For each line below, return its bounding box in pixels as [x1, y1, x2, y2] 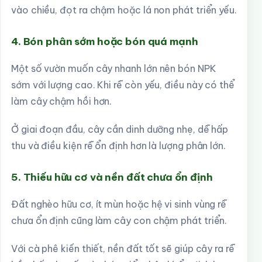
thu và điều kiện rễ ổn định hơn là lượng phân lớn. [11, 140, 226, 151]
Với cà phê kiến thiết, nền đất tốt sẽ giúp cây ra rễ [11, 243, 235, 254]
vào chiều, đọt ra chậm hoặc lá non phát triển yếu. [11, 4, 237, 16]
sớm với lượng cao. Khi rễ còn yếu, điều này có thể [11, 79, 235, 91]
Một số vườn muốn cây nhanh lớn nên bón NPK [11, 63, 216, 74]
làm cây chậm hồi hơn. [11, 95, 112, 107]
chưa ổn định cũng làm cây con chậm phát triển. [11, 215, 227, 226]
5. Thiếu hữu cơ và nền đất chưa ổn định [11, 171, 213, 184]
